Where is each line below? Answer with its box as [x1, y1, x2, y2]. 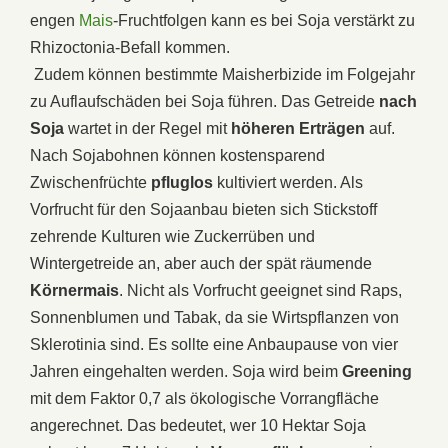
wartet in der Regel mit [64, 119, 231, 137]
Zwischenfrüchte [30, 173, 151, 191]
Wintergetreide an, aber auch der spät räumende [30, 254, 372, 272]
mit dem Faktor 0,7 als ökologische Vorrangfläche [30, 389, 379, 407]
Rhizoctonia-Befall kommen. [30, 38, 230, 56]
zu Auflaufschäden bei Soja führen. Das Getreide [30, 92, 375, 110]
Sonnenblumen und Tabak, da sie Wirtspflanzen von [30, 308, 399, 326]
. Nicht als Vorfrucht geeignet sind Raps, [119, 281, 402, 299]
